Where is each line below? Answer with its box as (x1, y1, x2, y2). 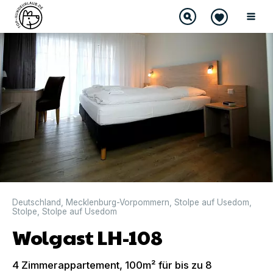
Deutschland (12, 197, 61, 207)
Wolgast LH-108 (12, 222, 163, 250)
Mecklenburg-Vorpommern (66, 197, 169, 207)
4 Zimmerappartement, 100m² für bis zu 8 (12, 258, 212, 271)
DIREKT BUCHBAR (10, 9, 68, 17)
